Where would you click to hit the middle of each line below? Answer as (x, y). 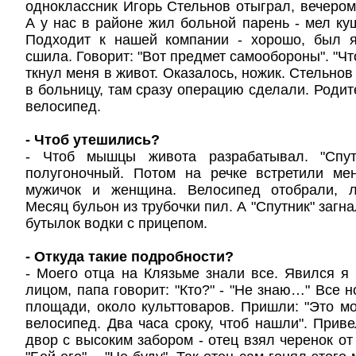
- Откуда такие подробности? (130, 257)
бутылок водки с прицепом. (116, 223)
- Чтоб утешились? (93, 140)
